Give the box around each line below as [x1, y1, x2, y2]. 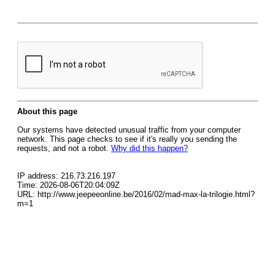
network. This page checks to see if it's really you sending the [17, 134, 237, 144]
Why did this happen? [111, 144, 188, 153]
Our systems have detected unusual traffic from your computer [17, 125, 241, 134]
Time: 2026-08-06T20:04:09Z [17, 180, 120, 190]
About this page [17, 107, 77, 116]
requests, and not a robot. [17, 144, 111, 153]
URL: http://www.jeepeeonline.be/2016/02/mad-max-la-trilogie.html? [17, 190, 255, 199]
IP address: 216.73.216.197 [17, 171, 115, 180]
